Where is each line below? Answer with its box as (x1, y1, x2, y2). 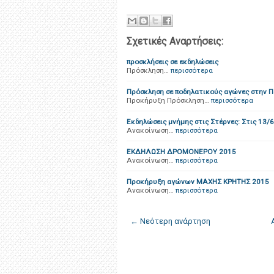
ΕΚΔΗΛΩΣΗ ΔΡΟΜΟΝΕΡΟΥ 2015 (127, 147, 236, 156)
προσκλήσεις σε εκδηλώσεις (127, 57, 218, 66)
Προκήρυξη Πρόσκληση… (127, 96, 209, 105)
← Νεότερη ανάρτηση (130, 217, 210, 226)
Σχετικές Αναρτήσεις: (127, 35, 223, 47)
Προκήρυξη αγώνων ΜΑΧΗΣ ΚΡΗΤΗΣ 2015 (127, 177, 269, 186)
